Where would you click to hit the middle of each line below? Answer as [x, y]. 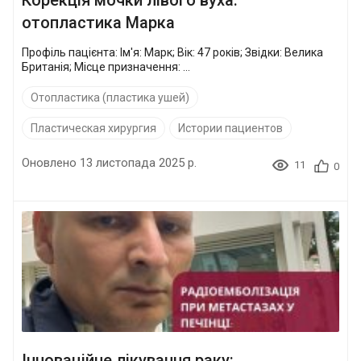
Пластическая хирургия [93, 128]
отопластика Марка [98, 22]
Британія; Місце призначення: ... [132, 66]
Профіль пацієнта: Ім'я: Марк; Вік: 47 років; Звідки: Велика [71, 52]
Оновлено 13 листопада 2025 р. [109, 162]
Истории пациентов [230, 128]
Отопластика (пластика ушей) [110, 97]
